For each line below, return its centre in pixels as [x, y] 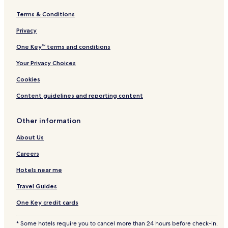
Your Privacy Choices [46, 63]
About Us [30, 137]
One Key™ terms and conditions [63, 47]
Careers [28, 154]
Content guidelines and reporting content [80, 96]
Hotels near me [39, 170]
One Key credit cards [47, 203]
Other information [49, 121]
